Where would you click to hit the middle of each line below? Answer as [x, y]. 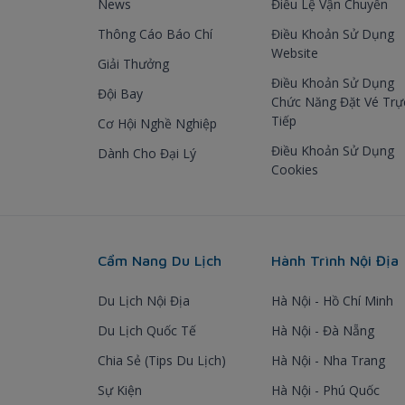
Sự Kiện [120, 390]
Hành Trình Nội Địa [335, 260]
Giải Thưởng [133, 63]
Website [295, 52]
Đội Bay [120, 93]
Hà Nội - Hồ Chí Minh [332, 300]
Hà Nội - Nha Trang [328, 360]
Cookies [295, 169]
